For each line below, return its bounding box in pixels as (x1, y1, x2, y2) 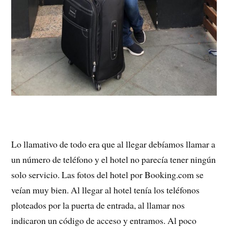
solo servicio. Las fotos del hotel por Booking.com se (11, 168, 204, 181)
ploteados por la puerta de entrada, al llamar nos (11, 198, 185, 211)
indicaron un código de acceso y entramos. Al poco (11, 214, 197, 226)
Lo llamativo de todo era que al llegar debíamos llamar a (11, 137, 216, 150)
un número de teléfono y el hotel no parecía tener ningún (11, 153, 216, 165)
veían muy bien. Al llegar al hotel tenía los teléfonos (11, 183, 200, 196)
